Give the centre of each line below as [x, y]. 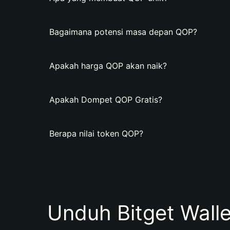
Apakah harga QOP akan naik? [108, 66]
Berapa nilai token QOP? [96, 133]
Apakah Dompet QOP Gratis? [106, 100]
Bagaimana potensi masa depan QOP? [123, 32]
